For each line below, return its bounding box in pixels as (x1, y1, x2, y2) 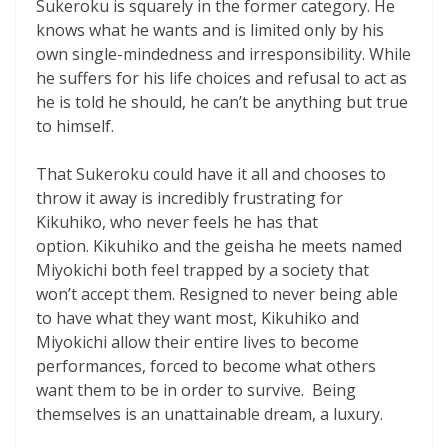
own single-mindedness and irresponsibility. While (36, 42, 411, 65)
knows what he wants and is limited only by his (36, 18, 384, 41)
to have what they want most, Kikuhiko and (36, 306, 359, 329)
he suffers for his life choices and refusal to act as (36, 66, 407, 89)
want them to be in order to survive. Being (36, 378, 356, 401)
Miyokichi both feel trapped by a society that (36, 258, 369, 281)
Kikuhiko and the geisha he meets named (89, 234, 402, 257)
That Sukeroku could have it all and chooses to (36, 162, 386, 185)
